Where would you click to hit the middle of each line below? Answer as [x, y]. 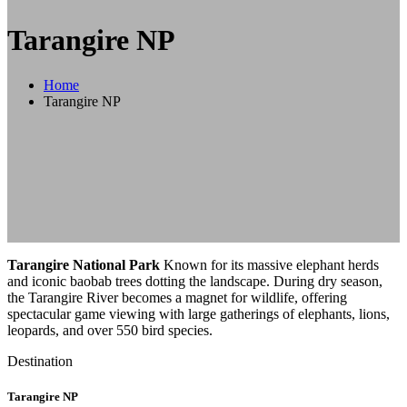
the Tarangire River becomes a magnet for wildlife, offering [177, 297]
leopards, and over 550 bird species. [110, 330]
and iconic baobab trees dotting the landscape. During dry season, [195, 281]
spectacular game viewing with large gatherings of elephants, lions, [199, 313]
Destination [40, 361]
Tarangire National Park [84, 264]
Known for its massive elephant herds [269, 264]
